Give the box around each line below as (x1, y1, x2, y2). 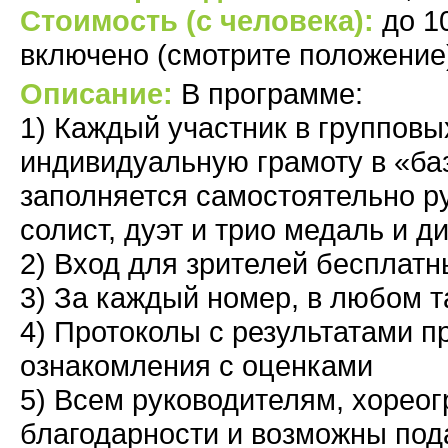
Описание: (20, 77, 181, 110)
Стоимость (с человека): (20, 4, 382, 37)
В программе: (181, 77, 363, 110)
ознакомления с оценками (20, 349, 373, 382)
